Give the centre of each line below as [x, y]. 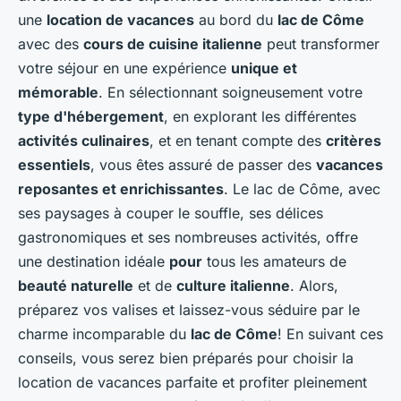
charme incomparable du [104, 334]
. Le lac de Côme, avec [302, 189]
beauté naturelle [76, 286]
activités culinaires [84, 141]
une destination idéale [94, 262]
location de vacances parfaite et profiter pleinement [192, 383]
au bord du [236, 20]
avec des [51, 44]
